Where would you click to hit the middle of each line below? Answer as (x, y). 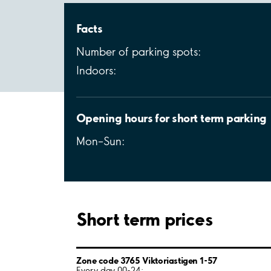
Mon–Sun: (100, 141)
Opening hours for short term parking (171, 118)
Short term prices (144, 219)
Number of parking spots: (139, 51)
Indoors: (96, 70)
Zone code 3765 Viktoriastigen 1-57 (147, 260)
